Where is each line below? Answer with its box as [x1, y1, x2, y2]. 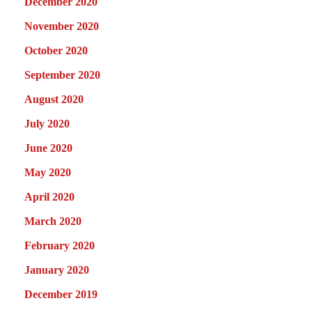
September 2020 [24, 68, 100, 81]
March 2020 [24, 214, 81, 227]
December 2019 [24, 288, 97, 300]
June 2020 [24, 141, 72, 154]
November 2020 [24, 19, 99, 32]
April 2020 [24, 190, 75, 203]
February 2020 [24, 239, 95, 251]
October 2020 [24, 44, 88, 56]
